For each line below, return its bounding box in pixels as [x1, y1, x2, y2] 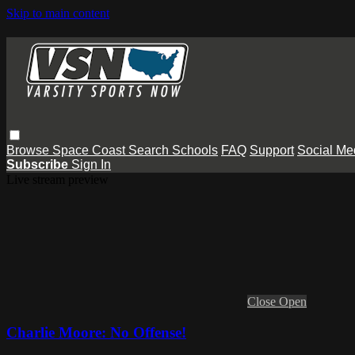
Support [250, 143, 294, 157]
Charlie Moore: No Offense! [6, 323, 186, 341]
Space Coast [52, 143, 128, 157]
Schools [172, 143, 218, 157]
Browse [6, 143, 52, 157]
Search [128, 143, 172, 157]
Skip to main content [6, 6, 109, 20]
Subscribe [6, 157, 71, 171]
